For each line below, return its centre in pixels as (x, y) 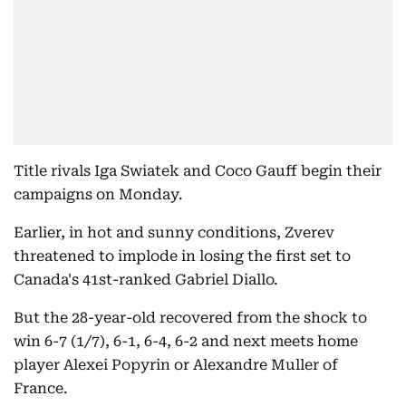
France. (41, 389)
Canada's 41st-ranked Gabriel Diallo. (146, 280)
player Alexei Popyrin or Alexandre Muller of (176, 365)
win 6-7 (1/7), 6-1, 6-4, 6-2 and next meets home (186, 342)
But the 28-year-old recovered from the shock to (190, 318)
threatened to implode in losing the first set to (182, 256)
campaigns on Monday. (98, 195)
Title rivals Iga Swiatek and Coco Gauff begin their (198, 171)
